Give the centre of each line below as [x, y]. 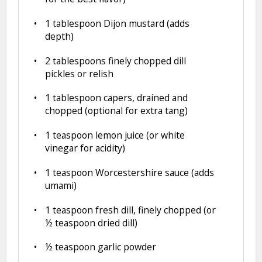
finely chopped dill [146, 61]
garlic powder [126, 247]
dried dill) [117, 223]
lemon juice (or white [139, 135]
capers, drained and [145, 98]
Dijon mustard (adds [146, 24]
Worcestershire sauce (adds [154, 172]
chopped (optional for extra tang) [117, 111]
